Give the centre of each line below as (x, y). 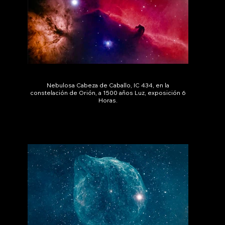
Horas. (108, 100)
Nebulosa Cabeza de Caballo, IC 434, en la (108, 85)
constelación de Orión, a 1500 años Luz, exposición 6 (108, 93)
